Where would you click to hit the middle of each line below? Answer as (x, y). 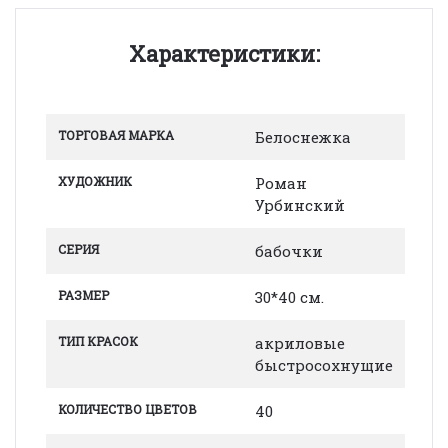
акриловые (300, 342)
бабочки (289, 250)
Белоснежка (303, 136)
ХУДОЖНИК (95, 180)
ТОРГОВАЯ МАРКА (116, 134)
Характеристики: (224, 53)
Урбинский (300, 204)
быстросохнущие (324, 364)
